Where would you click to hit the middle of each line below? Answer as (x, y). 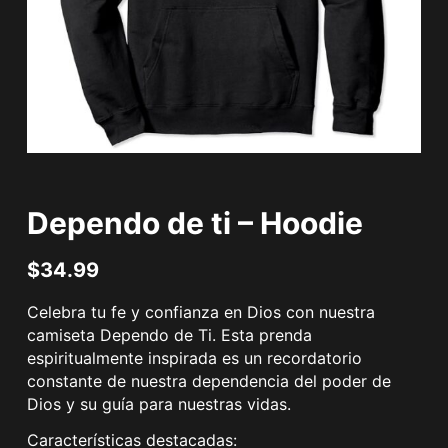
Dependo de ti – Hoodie (194, 223)
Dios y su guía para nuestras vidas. (158, 404)
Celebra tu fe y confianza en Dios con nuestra (200, 312)
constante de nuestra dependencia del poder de (208, 381)
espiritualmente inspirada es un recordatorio (194, 358)
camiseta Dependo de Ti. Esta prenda (169, 335)
